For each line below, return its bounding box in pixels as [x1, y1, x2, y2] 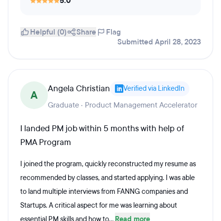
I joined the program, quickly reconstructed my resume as [20, 159, 196, 169]
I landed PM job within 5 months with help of [20, 123, 184, 134]
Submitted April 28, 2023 [117, 37, 201, 47]
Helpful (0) [30, 27, 67, 37]
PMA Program [20, 137, 71, 148]
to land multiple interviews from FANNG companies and [20, 187, 188, 196]
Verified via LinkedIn [123, 84, 184, 93]
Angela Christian [48, 83, 110, 94]
